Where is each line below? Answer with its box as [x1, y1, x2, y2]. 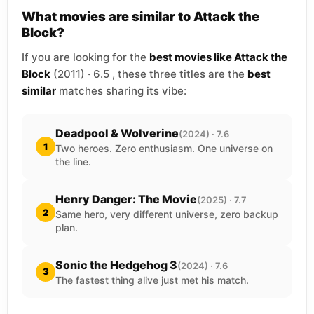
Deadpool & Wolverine [55, 126, 179, 140]
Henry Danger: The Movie [55, 192, 197, 206]
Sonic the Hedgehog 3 [55, 258, 177, 272]
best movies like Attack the [149, 50, 287, 64]
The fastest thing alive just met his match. [55, 274, 249, 286]
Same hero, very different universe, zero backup [55, 208, 278, 220]
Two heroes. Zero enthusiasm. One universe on [55, 142, 273, 154]
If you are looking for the [22, 50, 149, 64]
